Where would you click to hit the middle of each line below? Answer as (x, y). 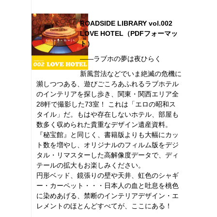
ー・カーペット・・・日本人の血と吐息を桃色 (108, 185)
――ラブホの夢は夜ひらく (121, 58)
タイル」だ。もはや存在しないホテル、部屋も (108, 114)
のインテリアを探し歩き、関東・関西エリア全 (108, 94)
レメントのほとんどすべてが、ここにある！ (104, 206)
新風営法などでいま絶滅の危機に (131, 73)
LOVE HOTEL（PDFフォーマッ (129, 33)
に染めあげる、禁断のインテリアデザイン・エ (108, 195)
